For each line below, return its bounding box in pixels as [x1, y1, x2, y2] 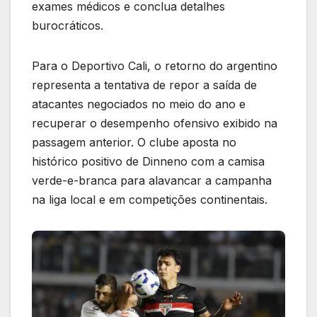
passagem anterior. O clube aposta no [32, 134, 236, 149]
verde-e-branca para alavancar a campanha [32, 173, 272, 188]
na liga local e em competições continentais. [32, 192, 267, 207]
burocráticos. [32, 18, 103, 33]
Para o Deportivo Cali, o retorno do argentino [32, 58, 277, 73]
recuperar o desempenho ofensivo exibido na [32, 115, 277, 130]
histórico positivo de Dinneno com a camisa [32, 154, 265, 168]
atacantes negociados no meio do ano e [32, 96, 246, 111]
